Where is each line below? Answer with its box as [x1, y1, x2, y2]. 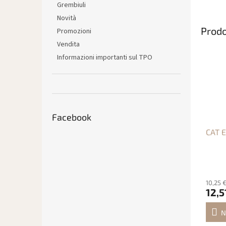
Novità [57, 13, 76, 23]
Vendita [57, 39, 80, 49]
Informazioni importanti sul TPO [57, 52, 152, 63]
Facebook [52, 111, 91, 123]
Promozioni [57, 26, 91, 36]
